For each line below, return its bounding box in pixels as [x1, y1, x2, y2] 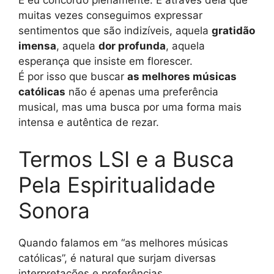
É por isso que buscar [18, 70, 127, 83]
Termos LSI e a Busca [18, 146, 234, 172]
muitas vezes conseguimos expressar [18, 9, 202, 22]
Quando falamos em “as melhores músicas [18, 236, 228, 249]
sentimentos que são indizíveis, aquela [18, 24, 212, 37]
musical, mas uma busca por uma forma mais [18, 101, 242, 114]
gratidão [212, 24, 255, 37]
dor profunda [98, 40, 166, 53]
